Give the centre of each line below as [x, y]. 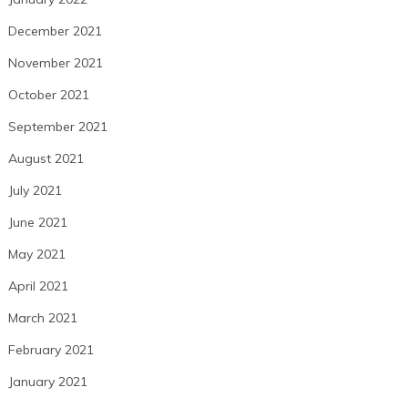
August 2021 [46, 159]
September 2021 [57, 127]
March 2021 [42, 318]
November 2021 [55, 63]
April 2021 [38, 286]
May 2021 [36, 255]
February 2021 [51, 350]
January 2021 [47, 382]
